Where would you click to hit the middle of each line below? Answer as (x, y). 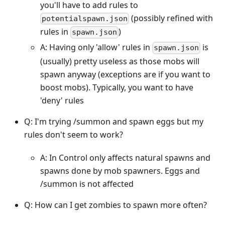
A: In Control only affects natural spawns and (125, 157)
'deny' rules (62, 100)
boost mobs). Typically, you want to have (117, 87)
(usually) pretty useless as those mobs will (120, 61)
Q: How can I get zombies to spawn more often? (116, 205)
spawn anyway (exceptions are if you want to (125, 74)
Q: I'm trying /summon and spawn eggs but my (114, 121)
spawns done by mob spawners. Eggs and (120, 171)
